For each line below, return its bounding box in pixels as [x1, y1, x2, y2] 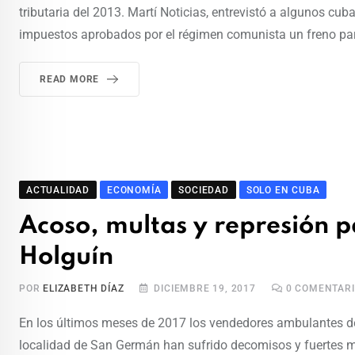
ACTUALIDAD [26, 185, 90, 197]
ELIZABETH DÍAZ [43, 283, 124, 295]
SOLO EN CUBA [246, 185, 320, 197]
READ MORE [40, 74, 100, 86]
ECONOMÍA [107, 185, 162, 197]
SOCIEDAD [178, 185, 229, 197]
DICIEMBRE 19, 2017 [154, 283, 256, 295]
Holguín [19, 245, 113, 270]
